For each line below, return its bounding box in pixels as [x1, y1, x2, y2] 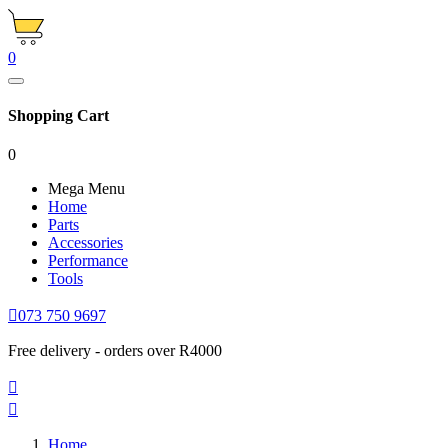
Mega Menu [48, 179, 125, 197]
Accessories [48, 233, 123, 251]
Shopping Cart [8, 106, 109, 124]
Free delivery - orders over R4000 [8, 341, 222, 359]
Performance [48, 251, 128, 269]
